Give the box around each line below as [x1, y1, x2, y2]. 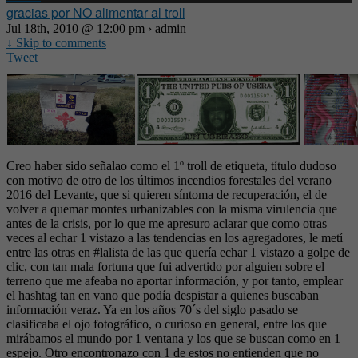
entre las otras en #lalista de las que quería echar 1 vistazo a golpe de [6, 245, 350, 259]
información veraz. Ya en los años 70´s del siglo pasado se [6, 303, 298, 316]
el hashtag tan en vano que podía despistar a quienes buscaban [6, 288, 319, 302]
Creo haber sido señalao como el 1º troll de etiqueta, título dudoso [6, 159, 336, 173]
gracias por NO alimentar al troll [6, 3, 185, 22]
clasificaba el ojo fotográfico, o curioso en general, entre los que [6, 317, 327, 331]
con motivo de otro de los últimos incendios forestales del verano [6, 173, 332, 187]
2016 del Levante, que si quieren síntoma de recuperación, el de [6, 188, 327, 201]
